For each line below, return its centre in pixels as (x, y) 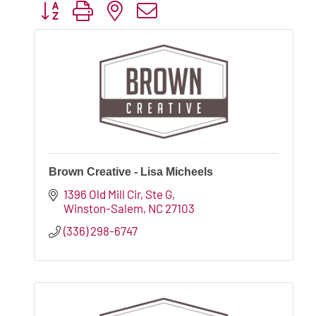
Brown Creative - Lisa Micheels (131, 171)
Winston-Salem (104, 208)
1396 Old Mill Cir (102, 194)
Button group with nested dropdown (124, 10)
